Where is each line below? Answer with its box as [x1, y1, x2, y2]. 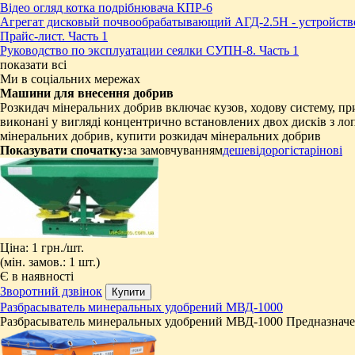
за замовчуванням [127, 143, 223, 157]
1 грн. [32, 240, 63, 254]
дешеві [223, 143, 259, 157]
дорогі [259, 143, 293, 157]
